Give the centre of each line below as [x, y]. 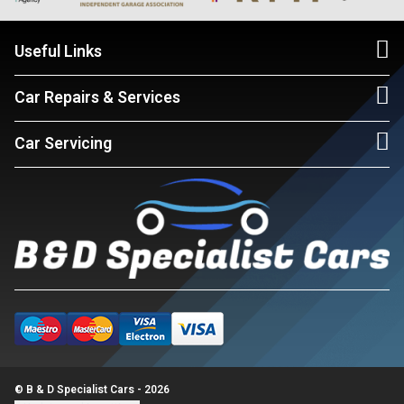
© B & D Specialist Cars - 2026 [92, 389]
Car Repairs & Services [97, 98]
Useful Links [58, 52]
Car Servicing [63, 144]
